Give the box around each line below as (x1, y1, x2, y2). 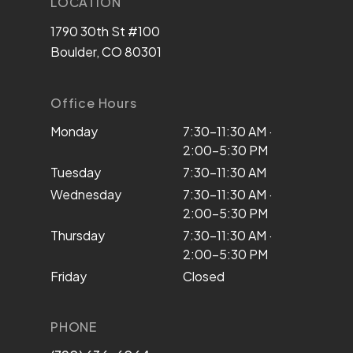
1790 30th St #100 (50, 23, 160, 39)
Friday (50, 268, 87, 284)
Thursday (50, 227, 105, 243)
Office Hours (50, 95, 137, 111)
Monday (50, 123, 98, 139)
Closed (183, 268, 225, 284)
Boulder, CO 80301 (50, 43, 162, 60)
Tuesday (50, 164, 101, 180)
